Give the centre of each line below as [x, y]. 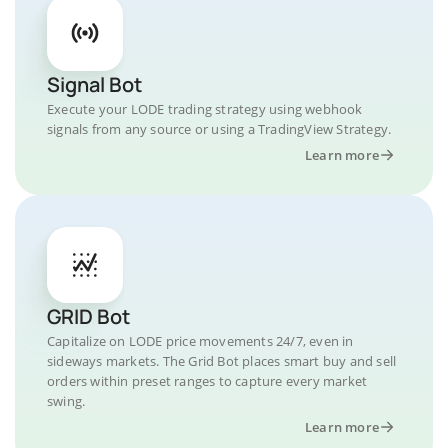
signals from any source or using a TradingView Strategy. [219, 129]
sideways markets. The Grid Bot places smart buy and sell [222, 361]
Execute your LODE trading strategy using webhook [205, 109]
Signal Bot [94, 84]
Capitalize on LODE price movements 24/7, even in [200, 341]
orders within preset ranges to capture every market [207, 381]
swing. [66, 401]
